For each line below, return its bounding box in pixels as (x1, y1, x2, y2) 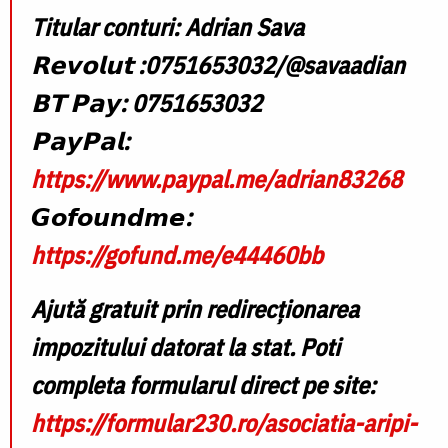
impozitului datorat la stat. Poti (31, 330, 340, 363)
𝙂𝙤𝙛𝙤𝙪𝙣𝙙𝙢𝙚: (31, 200, 192, 233)
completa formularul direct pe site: (31, 368, 376, 401)
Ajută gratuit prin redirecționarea (31, 292, 359, 325)
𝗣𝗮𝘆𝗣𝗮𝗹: (31, 124, 130, 157)
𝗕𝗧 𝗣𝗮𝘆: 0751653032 (31, 86, 262, 119)
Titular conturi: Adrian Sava (31, 10, 304, 43)
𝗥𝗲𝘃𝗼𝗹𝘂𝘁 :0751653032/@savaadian (31, 48, 410, 81)
